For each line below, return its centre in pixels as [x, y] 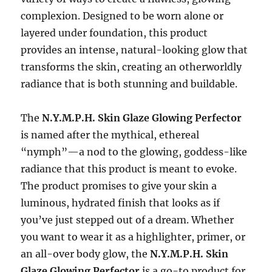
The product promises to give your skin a [119, 186]
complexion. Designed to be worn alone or [122, 16]
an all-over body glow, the [86, 254]
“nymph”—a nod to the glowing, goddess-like [134, 152]
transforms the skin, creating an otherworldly [131, 67]
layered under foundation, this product [114, 33]
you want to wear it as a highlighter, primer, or [133, 237]
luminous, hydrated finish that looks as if [121, 203]
